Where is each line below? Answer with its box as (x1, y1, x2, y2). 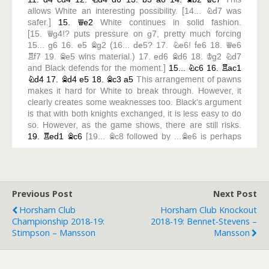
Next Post (213, 188, 257, 199)
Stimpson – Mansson (12, 227, 95, 238)
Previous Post (12, 188, 73, 199)
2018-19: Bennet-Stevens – (151, 216, 257, 227)
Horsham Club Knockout (160, 204, 257, 216)
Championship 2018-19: (12, 216, 104, 227)
